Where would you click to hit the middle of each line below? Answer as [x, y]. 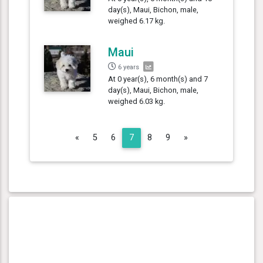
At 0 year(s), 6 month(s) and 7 [158, 79]
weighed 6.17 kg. [137, 21]
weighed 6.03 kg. [137, 101]
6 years [129, 67]
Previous [95, 137]
